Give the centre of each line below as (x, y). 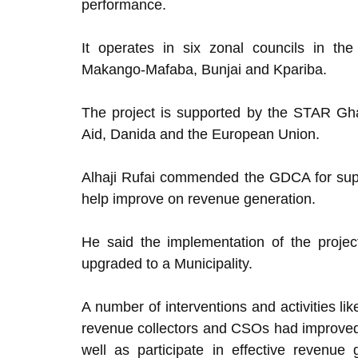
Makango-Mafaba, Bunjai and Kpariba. (204, 70)
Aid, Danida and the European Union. (201, 134)
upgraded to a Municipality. (167, 264)
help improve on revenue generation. (199, 199)
